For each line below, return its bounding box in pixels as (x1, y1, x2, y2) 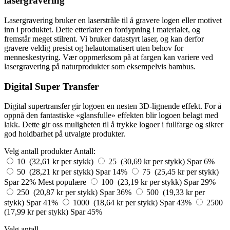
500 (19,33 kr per (146, 188, 205, 197)
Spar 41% (26, 198, 60, 207)
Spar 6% (187, 157, 215, 166)
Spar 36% (100, 188, 133, 197)
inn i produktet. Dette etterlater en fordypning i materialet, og (4, 25, 200, 34)
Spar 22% (4, 178, 38, 187)
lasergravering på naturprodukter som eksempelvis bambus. (4, 62, 196, 71)
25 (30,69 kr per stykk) (108, 157, 187, 166)
